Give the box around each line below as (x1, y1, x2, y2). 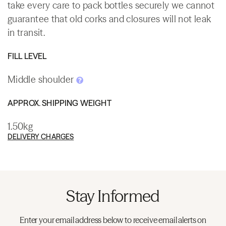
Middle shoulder (8, 73, 76, 85)
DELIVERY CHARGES (8, 132, 74, 141)
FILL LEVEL (8, 50, 47, 61)
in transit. (8, 26, 45, 38)
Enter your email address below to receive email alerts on (20, 214, 206, 225)
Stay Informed (66, 186, 160, 206)
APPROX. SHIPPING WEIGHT (8, 97, 111, 108)
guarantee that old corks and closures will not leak (8, 13, 211, 25)
